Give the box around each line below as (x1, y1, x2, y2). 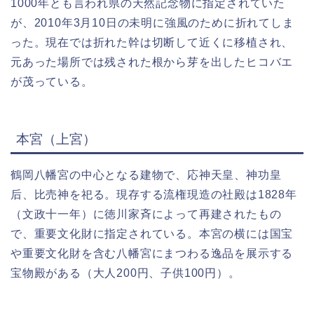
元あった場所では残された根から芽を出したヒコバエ (11, 56, 294, 69)
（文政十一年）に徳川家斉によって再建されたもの (11, 208, 282, 221)
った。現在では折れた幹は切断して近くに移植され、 (11, 36, 294, 49)
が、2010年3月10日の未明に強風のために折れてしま (11, 17, 294, 29)
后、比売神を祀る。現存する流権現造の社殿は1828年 (11, 189, 297, 201)
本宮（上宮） (16, 132, 96, 147)
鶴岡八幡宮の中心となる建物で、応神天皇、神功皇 (11, 169, 282, 182)
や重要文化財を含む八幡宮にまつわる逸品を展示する (11, 247, 294, 260)
